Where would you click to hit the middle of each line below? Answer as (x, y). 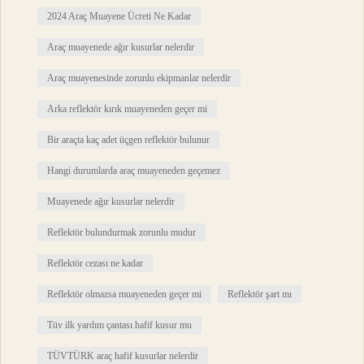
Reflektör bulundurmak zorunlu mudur (122, 233)
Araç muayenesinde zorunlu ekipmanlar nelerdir (139, 78)
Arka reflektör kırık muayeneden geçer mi (128, 109)
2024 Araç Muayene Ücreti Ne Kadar (119, 17)
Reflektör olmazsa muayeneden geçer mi (125, 295)
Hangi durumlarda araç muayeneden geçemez (134, 171)
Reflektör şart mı (260, 295)
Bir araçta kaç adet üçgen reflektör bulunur (129, 140)
